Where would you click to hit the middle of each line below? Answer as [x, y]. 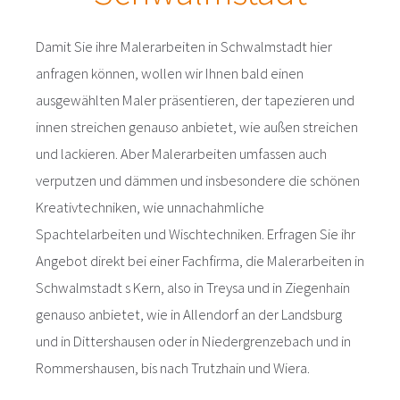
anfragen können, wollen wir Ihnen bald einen [170, 73]
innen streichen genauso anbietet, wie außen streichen [197, 127]
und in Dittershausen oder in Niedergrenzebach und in [193, 341]
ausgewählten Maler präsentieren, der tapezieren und [195, 100]
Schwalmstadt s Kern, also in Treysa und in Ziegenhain [193, 287]
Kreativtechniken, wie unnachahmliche [150, 207]
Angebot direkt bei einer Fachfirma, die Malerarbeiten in [200, 261]
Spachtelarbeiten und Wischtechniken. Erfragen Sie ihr [196, 234]
